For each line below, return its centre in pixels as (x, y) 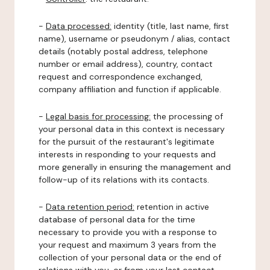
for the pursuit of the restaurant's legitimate (127, 142)
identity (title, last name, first (170, 26)
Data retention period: (90, 207)
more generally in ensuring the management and (135, 167)
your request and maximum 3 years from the (127, 245)
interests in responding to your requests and (127, 154)
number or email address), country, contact (126, 64)
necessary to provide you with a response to (128, 232)
